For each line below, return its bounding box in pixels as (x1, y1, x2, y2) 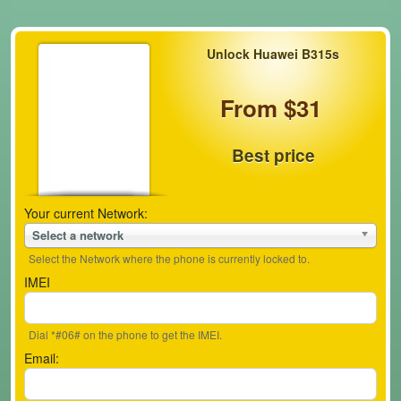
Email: (24, 349, 59, 367)
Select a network (32, 226, 124, 243)
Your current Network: (24, 204, 148, 222)
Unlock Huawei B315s (207, 45, 339, 63)
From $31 (220, 91, 322, 124)
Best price (231, 143, 315, 167)
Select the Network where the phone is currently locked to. (29, 251, 310, 266)
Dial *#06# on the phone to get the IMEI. (29, 327, 222, 342)
